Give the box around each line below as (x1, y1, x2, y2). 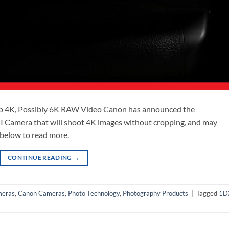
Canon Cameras (18, 189, 65, 197)
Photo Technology (68, 189, 120, 197)
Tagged (196, 189, 219, 197)
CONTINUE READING (8, 154, 74, 162)
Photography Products (123, 189, 188, 197)
